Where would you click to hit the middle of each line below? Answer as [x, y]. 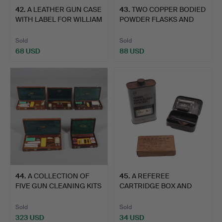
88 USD [132, 51]
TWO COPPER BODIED [169, 10]
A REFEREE [151, 176]
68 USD [28, 51]
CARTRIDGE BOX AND [156, 186]
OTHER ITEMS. [143, 196]
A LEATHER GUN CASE [64, 10]
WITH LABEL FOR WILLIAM [59, 20]
